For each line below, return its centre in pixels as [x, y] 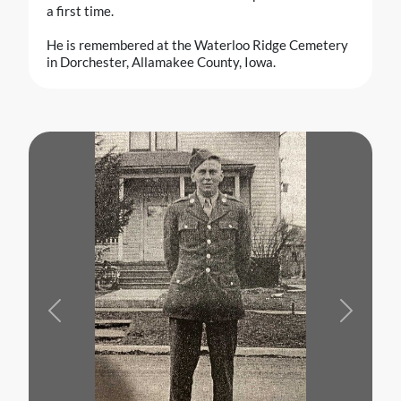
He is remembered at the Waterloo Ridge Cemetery [197, 45]
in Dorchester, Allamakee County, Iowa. [161, 62]
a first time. [80, 11]
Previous [79, 317]
